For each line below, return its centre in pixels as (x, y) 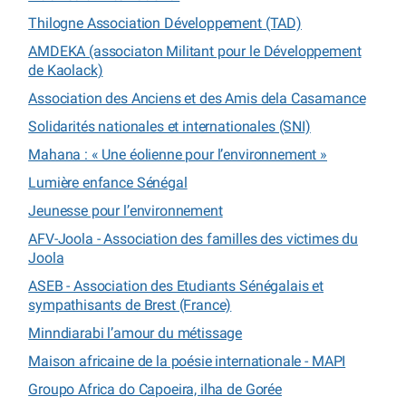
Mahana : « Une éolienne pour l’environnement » (178, 154)
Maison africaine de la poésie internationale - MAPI (187, 361)
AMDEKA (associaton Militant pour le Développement (195, 51)
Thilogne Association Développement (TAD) (165, 23)
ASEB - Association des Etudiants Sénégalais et (176, 285)
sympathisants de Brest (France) (130, 304)
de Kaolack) (66, 70)
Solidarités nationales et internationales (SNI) (169, 126)
